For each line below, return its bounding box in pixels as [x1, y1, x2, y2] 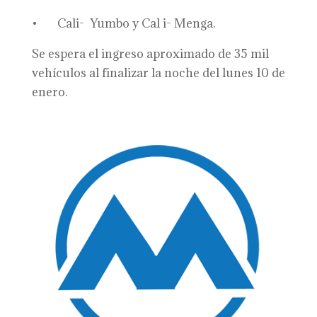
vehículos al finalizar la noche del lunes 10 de [31, 65, 285, 81]
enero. [31, 84, 67, 100]
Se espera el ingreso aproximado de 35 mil [31, 46, 269, 62]
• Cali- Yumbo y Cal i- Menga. [31, 16, 215, 31]
